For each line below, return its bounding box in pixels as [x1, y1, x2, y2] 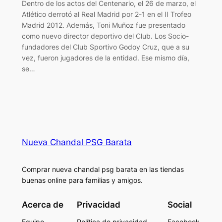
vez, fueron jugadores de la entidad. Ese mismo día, [21, 53, 189, 62]
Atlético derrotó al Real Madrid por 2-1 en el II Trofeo [21, 9, 191, 18]
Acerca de [21, 200, 63, 210]
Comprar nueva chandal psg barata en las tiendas [21, 165, 184, 173]
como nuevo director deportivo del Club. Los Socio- [21, 31, 189, 40]
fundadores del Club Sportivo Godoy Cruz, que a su [21, 42, 189, 51]
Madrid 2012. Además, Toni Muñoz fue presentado [21, 20, 185, 29]
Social [167, 200, 192, 210]
